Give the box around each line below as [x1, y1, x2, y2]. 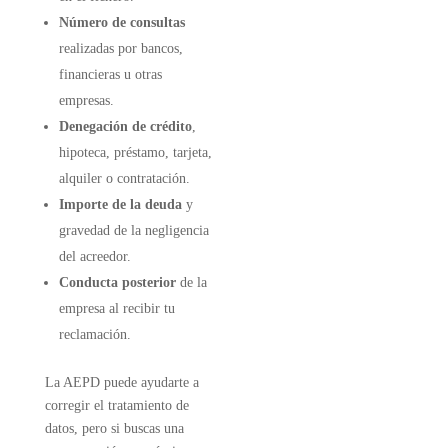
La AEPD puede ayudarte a [44, 375, 199, 390]
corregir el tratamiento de [44, 398, 189, 413]
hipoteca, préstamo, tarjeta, [58, 145, 212, 160]
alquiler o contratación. [58, 171, 190, 186]
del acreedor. [58, 249, 131, 264]
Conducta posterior [58, 275, 176, 290]
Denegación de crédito [58, 119, 192, 134]
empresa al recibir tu [58, 301, 175, 316]
